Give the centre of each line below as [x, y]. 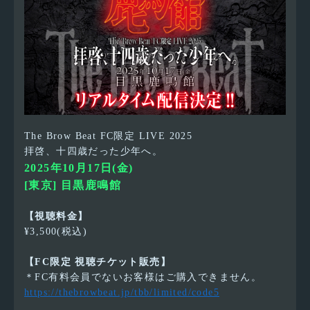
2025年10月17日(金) [79, 168]
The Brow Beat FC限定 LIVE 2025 [109, 136]
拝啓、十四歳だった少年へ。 [94, 152]
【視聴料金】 [56, 217]
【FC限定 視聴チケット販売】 [98, 262]
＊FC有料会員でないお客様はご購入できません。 [143, 277]
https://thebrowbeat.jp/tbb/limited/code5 [122, 293]
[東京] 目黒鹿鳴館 [73, 185]
